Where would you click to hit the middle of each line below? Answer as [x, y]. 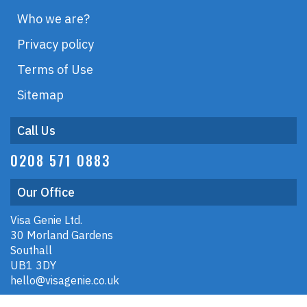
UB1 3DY [33, 265]
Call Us [36, 131]
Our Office [46, 192]
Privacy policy [56, 44]
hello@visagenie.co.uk [65, 280]
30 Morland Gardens [62, 235]
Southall [31, 250]
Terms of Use [55, 70]
